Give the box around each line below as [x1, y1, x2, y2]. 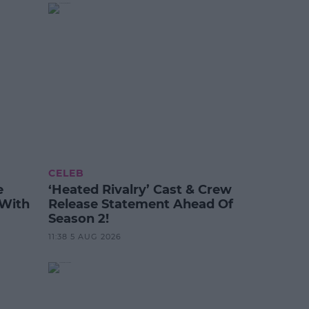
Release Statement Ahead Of [48, 197, 234, 212]
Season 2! [48, 211, 110, 226]
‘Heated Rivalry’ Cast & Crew [48, 182, 232, 197]
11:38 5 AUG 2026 [48, 232, 122, 241]
